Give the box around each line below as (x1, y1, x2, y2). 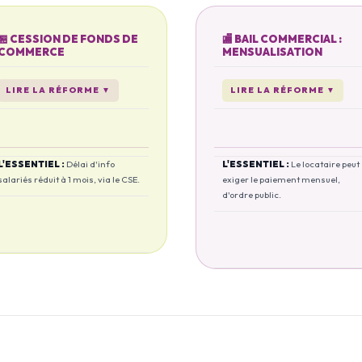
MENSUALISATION (222, 45, 322, 58)
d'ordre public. (222, 189, 281, 201)
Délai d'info (66, 158, 115, 170)
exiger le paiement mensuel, (222, 174, 340, 186)
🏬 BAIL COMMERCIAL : (222, 32, 342, 45)
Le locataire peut (291, 158, 360, 170)
